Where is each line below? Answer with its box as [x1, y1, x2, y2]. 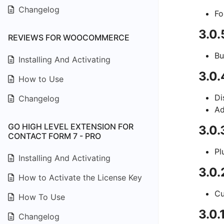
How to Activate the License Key [16, 172, 142, 182]
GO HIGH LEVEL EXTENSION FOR [8, 121, 133, 131]
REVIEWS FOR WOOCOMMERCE [8, 32, 129, 42]
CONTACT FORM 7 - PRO [8, 131, 101, 141]
